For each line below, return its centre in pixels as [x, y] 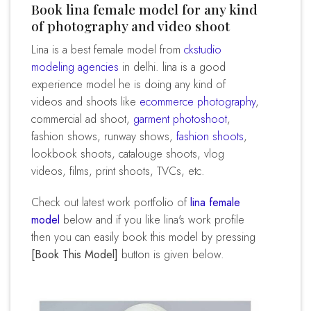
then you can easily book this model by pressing [143, 237]
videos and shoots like [85, 101]
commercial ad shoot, [82, 119]
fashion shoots [210, 136]
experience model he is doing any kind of [128, 84]
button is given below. [171, 255]
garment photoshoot [180, 119]
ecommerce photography [197, 101]
